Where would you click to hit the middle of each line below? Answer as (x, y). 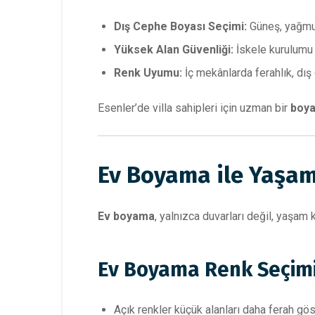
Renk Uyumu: (148, 72)
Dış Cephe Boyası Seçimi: (180, 26)
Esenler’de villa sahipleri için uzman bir (194, 108)
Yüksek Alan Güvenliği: (174, 49)
